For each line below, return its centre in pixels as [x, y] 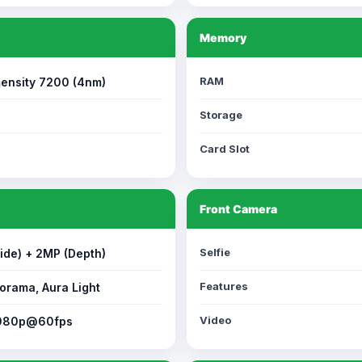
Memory [223, 38]
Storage [221, 115]
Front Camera [238, 209]
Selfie [215, 252]
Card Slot [225, 149]
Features [224, 286]
